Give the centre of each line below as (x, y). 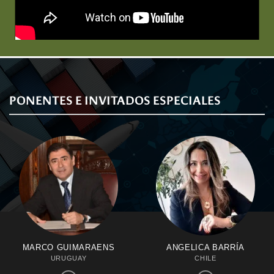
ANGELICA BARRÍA (206, 248)
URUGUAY (68, 258)
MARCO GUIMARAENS (68, 248)
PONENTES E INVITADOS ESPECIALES (115, 101)
